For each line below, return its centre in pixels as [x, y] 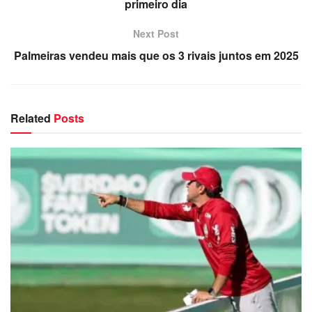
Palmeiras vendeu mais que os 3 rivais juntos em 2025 [156, 55]
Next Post [156, 33]
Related [31, 118]
